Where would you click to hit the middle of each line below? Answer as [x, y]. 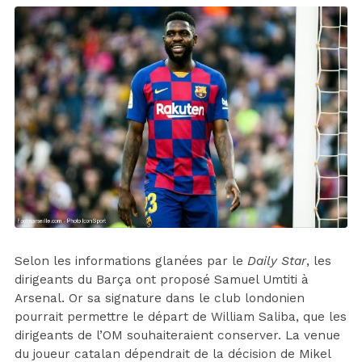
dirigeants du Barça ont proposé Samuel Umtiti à [162, 280]
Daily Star [277, 261]
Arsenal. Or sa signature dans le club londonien [160, 299]
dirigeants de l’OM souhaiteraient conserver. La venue [177, 336]
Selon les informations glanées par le [131, 261]
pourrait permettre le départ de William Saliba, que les [181, 317]
